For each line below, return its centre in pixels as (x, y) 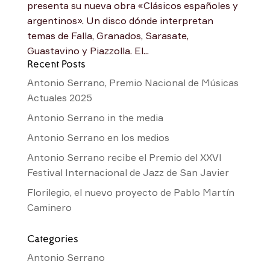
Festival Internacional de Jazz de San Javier (128, 172)
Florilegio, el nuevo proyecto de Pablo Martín (130, 192)
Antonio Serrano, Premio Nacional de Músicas (133, 82)
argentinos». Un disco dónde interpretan (120, 20)
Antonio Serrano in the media (95, 117)
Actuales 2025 (59, 97)
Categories (52, 238)
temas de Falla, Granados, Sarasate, (108, 35)
